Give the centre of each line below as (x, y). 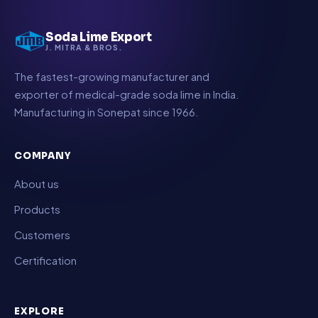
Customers (42, 235)
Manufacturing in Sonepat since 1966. (106, 112)
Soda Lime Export (99, 37)
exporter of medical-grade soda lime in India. (127, 94)
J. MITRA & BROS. (84, 47)
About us (37, 184)
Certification (45, 261)
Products (37, 209)
